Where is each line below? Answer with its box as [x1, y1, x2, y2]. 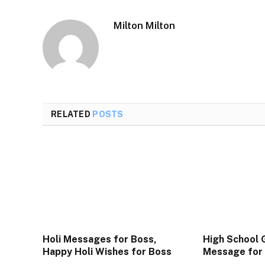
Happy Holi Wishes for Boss [43, 246, 172, 258]
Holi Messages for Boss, [43, 234, 157, 245]
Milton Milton [114, 19, 175, 31]
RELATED [51, 109, 93, 119]
